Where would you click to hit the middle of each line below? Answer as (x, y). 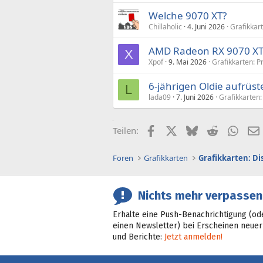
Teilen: (126, 131)
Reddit (230, 129)
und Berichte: (139, 237)
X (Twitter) (197, 129)
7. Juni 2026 (195, 97)
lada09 (160, 97)
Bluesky (213, 129)
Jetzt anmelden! (193, 237)
